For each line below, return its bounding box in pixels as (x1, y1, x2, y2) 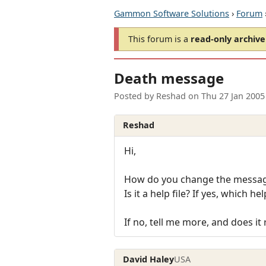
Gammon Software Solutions (114, 8, 229, 19)
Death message (114, 68, 224, 88)
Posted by (114, 90, 156, 102)
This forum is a (128, 33, 191, 45)
